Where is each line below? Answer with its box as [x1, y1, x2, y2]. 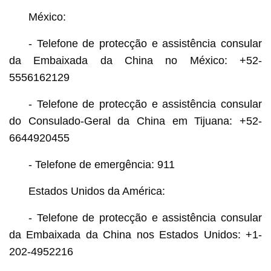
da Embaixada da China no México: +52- [8, 54, 263, 67]
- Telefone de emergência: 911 [28, 158, 175, 171]
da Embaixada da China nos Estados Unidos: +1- [8, 228, 263, 241]
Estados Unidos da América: [28, 184, 165, 197]
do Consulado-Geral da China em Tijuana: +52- [8, 114, 263, 127]
